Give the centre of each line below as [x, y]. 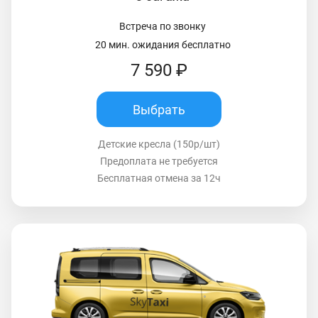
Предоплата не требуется [159, 161]
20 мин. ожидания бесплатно [163, 45]
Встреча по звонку [163, 27]
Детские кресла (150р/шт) [159, 144]
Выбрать [159, 109]
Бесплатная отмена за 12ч [159, 179]
